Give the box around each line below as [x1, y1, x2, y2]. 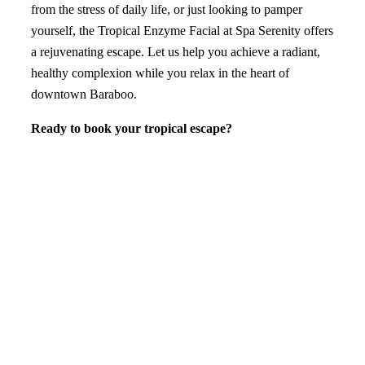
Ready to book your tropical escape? [30, 121, 232, 136]
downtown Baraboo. [30, 87, 137, 102]
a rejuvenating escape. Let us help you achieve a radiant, [30, 45, 320, 59]
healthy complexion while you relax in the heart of [30, 66, 289, 81]
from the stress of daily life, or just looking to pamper [30, 2, 302, 17]
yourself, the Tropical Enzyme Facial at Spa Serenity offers [30, 24, 333, 38]
